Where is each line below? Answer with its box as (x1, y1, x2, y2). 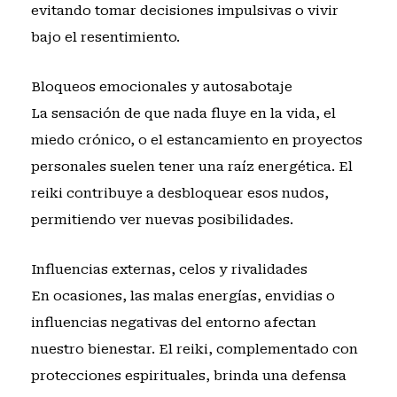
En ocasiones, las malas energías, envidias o (30, 288, 335, 305)
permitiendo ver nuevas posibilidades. (30, 212, 293, 229)
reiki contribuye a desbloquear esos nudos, (30, 185, 329, 202)
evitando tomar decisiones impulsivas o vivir (30, 2, 339, 19)
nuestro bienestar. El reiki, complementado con (30, 341, 358, 358)
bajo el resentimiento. (30, 28, 180, 45)
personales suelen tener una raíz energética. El (30, 159, 353, 175)
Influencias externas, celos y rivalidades (30, 261, 307, 278)
